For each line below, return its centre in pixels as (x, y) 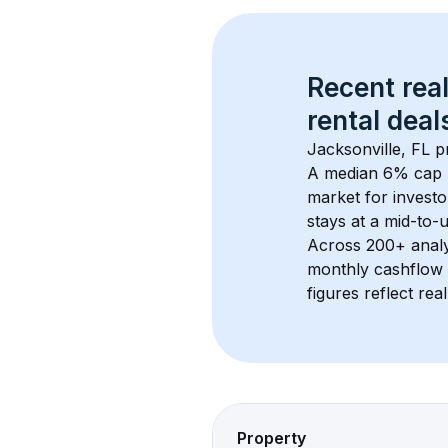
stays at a (345, 221)
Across (336, 245)
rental (343, 120)
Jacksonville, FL (368, 149)
